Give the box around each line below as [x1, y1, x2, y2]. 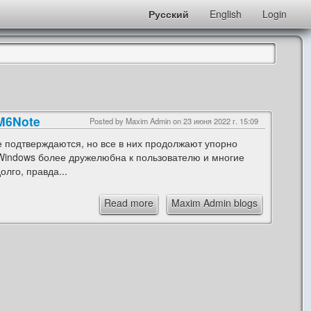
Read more [103, 196, 153, 210]
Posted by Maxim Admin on [89, 115, 183, 127]
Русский [149, 7, 189, 21]
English [210, 7, 242, 21]
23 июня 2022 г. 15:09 [183, 115, 258, 127]
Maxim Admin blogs [171, 196, 258, 210]
